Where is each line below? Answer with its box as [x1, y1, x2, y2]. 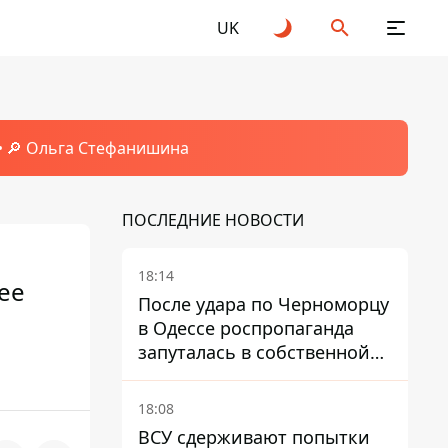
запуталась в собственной [138, 340, 370, 364]
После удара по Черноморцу [138, 292, 389, 316]
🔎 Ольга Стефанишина [5, 137, 189, 159]
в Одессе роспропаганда [138, 316, 354, 340]
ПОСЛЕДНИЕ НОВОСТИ [122, 209, 304, 231]
